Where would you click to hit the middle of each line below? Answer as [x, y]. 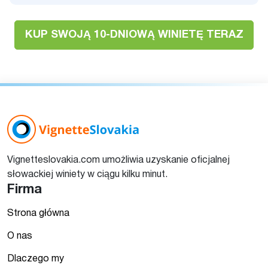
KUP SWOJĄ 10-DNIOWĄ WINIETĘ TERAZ [134, 35]
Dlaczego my [36, 259]
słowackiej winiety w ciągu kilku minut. [87, 175]
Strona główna [38, 214]
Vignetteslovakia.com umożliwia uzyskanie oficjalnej [118, 160]
